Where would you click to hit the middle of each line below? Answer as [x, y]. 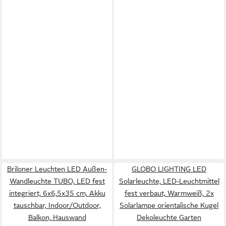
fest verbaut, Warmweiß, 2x [169, 193]
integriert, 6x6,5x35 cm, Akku [57, 193]
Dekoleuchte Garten [169, 217]
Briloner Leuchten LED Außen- [57, 169]
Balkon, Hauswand [57, 217]
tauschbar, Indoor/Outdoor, [57, 205]
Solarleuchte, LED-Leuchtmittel [169, 181]
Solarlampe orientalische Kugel [169, 205]
